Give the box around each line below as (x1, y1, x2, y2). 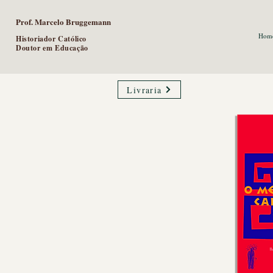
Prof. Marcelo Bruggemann (16, 16, 111, 27)
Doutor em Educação (16, 43, 88, 53)
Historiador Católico (16, 34, 87, 44)
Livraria (127, 83, 162, 96)
